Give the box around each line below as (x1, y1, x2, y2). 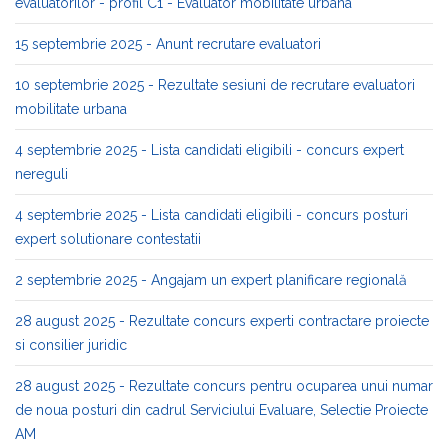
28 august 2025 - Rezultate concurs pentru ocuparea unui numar (15, 378, 433, 394)
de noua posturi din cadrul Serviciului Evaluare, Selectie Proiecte (15, 402, 428, 418)
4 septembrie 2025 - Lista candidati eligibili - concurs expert (15, 142, 404, 158)
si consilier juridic (15, 337, 127, 353)
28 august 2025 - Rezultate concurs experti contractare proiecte (15, 313, 429, 329)
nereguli (15, 166, 68, 182)
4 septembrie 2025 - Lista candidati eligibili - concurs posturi (15, 207, 408, 223)
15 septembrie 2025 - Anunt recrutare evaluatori (15, 36, 321, 52)
